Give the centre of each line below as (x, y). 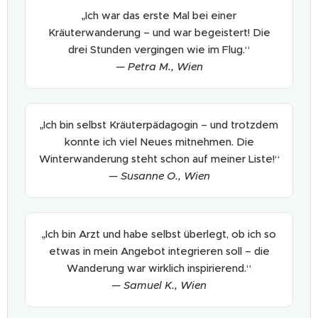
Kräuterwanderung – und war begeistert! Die (159, 32)
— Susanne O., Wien (159, 176)
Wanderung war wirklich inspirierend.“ (159, 268)
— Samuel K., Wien (159, 285)
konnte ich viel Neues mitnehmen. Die (159, 142)
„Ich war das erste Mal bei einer (159, 15)
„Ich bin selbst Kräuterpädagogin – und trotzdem (159, 125)
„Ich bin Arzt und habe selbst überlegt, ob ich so (159, 234)
